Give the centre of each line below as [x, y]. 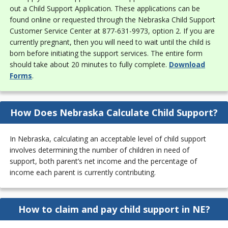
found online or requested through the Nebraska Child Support [112, 20]
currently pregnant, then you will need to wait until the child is [110, 42]
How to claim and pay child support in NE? [114, 209]
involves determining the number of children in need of [99, 150]
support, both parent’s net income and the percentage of [103, 161]
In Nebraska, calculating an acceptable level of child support [108, 139]
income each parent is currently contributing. [83, 172]
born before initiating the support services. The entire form [106, 53]
